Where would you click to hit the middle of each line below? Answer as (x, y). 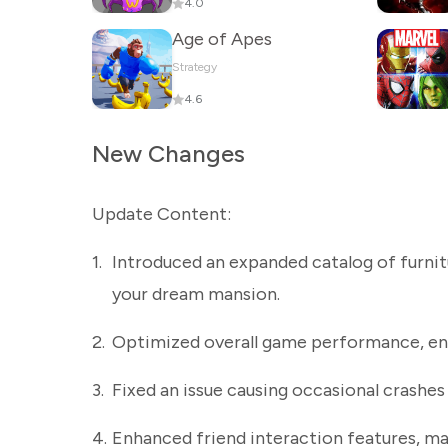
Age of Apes (222, 39)
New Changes (168, 153)
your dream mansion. (196, 294)
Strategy (194, 67)
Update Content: (161, 214)
